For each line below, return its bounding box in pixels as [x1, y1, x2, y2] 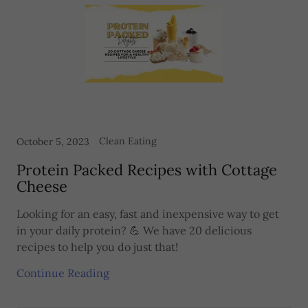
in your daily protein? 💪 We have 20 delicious [16, 223, 252, 237]
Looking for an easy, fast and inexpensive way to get [16, 207, 279, 221]
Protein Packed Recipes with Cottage [16, 160, 277, 179]
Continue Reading [16, 266, 109, 280]
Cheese [16, 177, 67, 196]
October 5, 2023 [16, 135, 89, 148]
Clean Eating [99, 135, 157, 147]
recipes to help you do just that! [16, 240, 178, 254]
